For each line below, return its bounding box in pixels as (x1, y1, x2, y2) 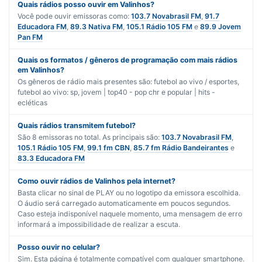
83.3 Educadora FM (18, 154, 85, 163)
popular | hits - (167, 88, 215, 97)
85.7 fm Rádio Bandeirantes (133, 143, 229, 153)
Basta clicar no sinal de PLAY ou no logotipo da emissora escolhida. (18, 188, 240, 198)
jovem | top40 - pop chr (81, 88, 160, 97)
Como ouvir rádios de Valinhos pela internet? (18, 177, 175, 186)
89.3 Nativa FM (70, 22, 123, 32)
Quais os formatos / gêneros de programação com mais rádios (18, 56, 237, 65)
